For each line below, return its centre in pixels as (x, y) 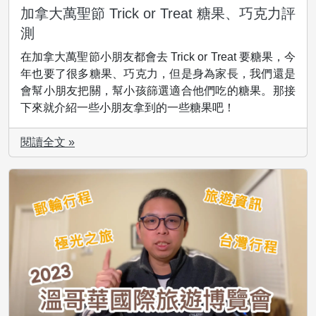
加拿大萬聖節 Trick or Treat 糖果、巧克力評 (158, 14)
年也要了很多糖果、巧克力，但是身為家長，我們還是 (158, 74)
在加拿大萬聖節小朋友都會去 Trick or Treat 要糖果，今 (158, 57)
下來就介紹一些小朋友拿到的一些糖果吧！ (128, 108)
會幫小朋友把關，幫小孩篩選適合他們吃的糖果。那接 (158, 91)
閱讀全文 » (48, 142)
